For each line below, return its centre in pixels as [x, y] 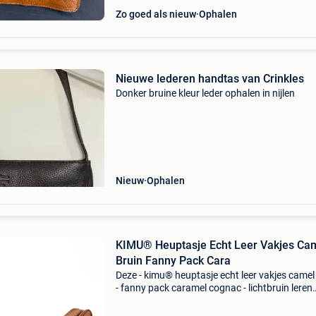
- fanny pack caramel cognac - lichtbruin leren [214, 288]
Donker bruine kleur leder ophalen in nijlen [205, 93]
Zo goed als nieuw [156, 14]
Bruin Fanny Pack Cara [173, 261]
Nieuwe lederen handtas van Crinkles [209, 79]
